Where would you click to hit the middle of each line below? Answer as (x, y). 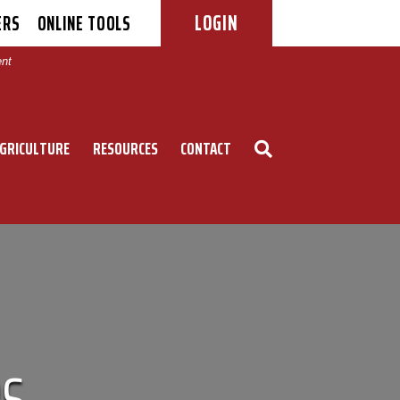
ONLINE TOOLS (84, 24)
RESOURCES (125, 148)
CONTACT (206, 148)
